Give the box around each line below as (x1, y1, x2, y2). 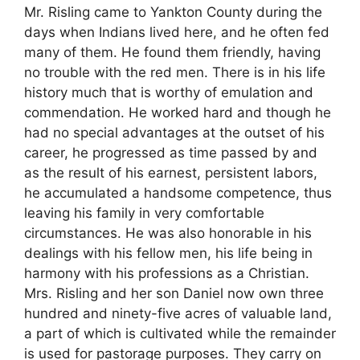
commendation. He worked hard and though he (24, 104, 331, 121)
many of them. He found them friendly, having (24, 44, 321, 61)
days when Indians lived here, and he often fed (24, 24, 329, 41)
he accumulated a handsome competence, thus (24, 185, 332, 202)
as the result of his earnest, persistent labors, (24, 165, 317, 182)
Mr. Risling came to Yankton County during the (24, 4, 322, 21)
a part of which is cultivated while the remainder (24, 325, 336, 342)
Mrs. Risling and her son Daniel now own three (24, 285, 324, 302)
